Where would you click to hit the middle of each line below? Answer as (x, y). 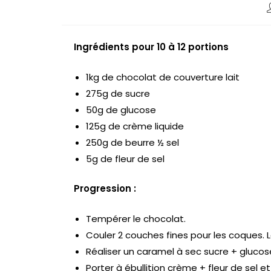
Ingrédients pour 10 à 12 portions (151, 47)
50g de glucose (121, 109)
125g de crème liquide (136, 126)
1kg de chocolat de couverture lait (163, 77)
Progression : (106, 188)
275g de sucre (118, 93)
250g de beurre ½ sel (132, 142)
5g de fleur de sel (126, 158)
